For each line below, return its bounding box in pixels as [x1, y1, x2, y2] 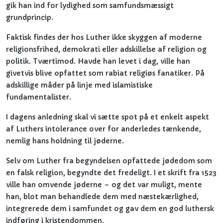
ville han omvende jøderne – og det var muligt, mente [6, 180, 202, 189]
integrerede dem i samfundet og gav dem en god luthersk [6, 204, 214, 213]
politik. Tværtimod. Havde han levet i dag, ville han [6, 57, 190, 66]
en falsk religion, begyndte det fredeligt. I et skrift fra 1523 [6, 168, 217, 177]
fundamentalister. [6, 93, 71, 102]
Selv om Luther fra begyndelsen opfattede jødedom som [6, 156, 212, 165]
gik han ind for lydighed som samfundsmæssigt [6, 1, 174, 10]
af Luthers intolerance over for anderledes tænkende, [6, 124, 201, 133]
